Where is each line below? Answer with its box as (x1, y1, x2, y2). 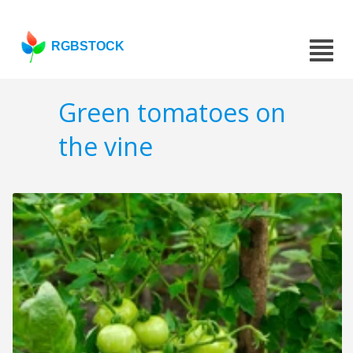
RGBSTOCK (51, 39, 125, 53)
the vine (58, 129, 153, 164)
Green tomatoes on (58, 95, 286, 130)
